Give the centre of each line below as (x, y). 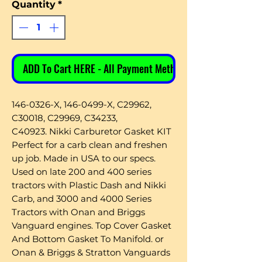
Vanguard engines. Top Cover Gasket (92, 226)
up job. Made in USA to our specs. (84, 158)
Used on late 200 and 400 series (82, 172)
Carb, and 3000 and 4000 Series (82, 199)
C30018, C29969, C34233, (65, 118)
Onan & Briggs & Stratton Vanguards (91, 253)
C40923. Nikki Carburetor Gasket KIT (92, 132)
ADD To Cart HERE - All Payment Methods (106, 69)
